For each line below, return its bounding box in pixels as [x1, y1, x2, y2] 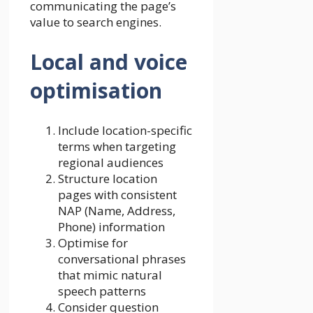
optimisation [30, 75, 162, 105]
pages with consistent [58, 186, 177, 203]
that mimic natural [58, 266, 162, 283]
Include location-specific [58, 122, 192, 138]
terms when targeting [58, 138, 176, 154]
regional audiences [58, 154, 163, 170]
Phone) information [58, 218, 165, 235]
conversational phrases [58, 250, 186, 267]
